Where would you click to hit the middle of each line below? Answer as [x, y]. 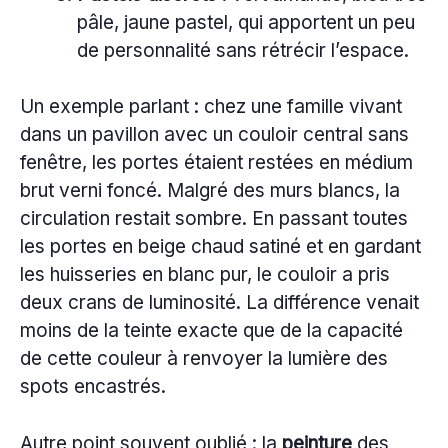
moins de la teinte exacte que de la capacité [211, 331]
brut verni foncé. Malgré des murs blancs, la [210, 191]
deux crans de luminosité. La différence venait [219, 303]
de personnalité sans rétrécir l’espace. [243, 50]
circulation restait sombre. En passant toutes [214, 219]
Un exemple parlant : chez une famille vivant [211, 107]
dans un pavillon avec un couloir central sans [214, 135]
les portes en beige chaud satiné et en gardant [220, 247]
